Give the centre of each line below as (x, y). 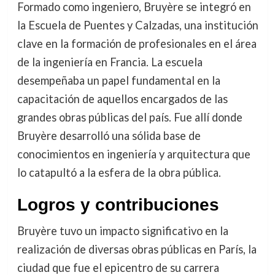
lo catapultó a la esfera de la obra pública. (119, 173)
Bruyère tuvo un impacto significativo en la (122, 231)
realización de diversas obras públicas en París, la (137, 250)
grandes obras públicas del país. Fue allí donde (130, 118)
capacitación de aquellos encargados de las (122, 99)
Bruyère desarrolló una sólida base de (109, 136)
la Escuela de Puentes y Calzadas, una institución (137, 25)
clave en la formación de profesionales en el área (137, 44)
